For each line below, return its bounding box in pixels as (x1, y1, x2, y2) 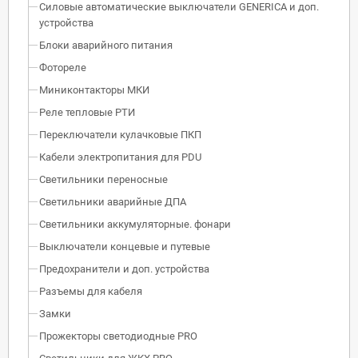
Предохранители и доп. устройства (39, 262, 209, 275)
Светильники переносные (39, 173, 168, 185)
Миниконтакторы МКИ (39, 83, 149, 96)
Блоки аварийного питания (39, 38, 173, 51)
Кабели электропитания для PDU (39, 150, 201, 163)
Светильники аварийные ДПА (39, 195, 186, 208)
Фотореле (39, 61, 86, 74)
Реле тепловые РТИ (39, 105, 135, 118)
